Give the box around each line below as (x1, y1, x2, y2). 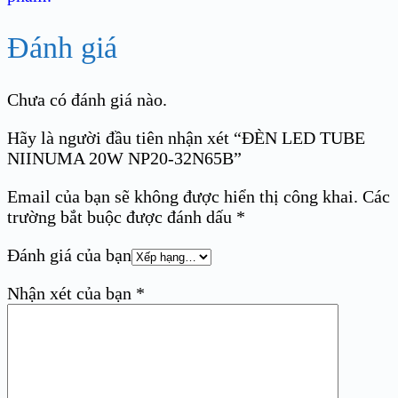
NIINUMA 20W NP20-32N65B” (7, 148, 242, 169)
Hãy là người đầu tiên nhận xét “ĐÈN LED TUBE (7, 128, 365, 148)
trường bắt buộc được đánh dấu (7, 207, 236, 227)
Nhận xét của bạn (7, 283, 136, 304)
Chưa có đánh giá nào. (7, 90, 167, 110)
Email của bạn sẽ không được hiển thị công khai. (7, 187, 358, 207)
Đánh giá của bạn (7, 245, 131, 266)
